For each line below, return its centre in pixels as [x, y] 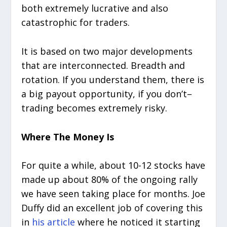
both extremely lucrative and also [95, 8]
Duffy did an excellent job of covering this [112, 208]
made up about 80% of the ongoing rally [110, 180]
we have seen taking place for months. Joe [113, 194]
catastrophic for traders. [76, 22]
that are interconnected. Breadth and [103, 65]
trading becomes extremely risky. [94, 108]
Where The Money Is [68, 137]
